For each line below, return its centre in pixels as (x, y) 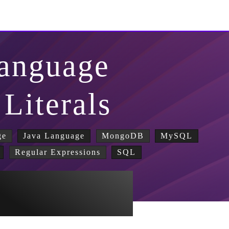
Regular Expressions (58, 152)
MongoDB (123, 136)
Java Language (54, 136)
